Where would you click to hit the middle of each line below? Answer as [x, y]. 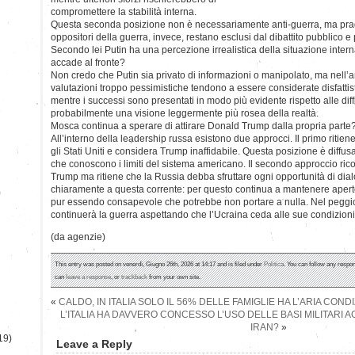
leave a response [88, 276]
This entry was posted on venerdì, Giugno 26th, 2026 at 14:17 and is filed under [159, 263]
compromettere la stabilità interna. [124, 11]
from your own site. [174, 276]
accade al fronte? [88, 62]
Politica [274, 263]
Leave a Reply [94, 344]
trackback [134, 276]
